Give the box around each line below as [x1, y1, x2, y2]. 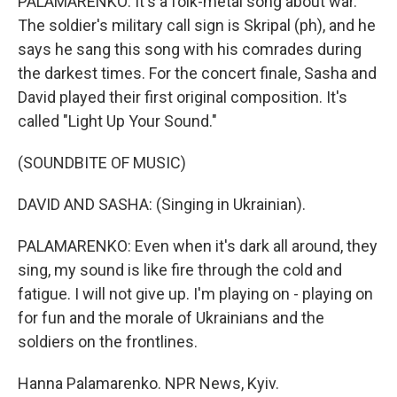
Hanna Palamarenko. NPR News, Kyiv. [18, 374, 279, 393]
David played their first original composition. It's [18, 88, 347, 106]
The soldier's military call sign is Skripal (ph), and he [18, 16, 376, 35]
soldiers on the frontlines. [18, 332, 198, 351]
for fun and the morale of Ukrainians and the [18, 308, 324, 327]
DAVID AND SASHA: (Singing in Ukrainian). [18, 195, 306, 214]
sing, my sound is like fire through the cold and [18, 261, 342, 279]
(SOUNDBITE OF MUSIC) [18, 153, 186, 172]
